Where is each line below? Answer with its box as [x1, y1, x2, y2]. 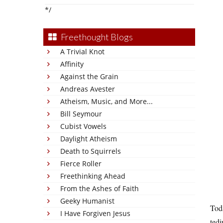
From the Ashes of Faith [60, 184, 139, 193]
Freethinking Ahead [60, 171, 125, 181]
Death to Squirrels [60, 146, 121, 156]
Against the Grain [60, 72, 118, 81]
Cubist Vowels [60, 121, 107, 131]
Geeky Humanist [60, 196, 114, 206]
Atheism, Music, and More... [60, 97, 153, 106]
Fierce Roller [60, 159, 102, 168]
